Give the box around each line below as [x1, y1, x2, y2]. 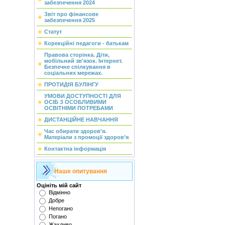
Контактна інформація [44, 146, 106, 152]
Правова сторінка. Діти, [44, 52, 109, 58]
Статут [44, 29, 62, 35]
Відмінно [48, 189, 70, 195]
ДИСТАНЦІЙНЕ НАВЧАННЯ [44, 117, 118, 123]
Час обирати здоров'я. [44, 128, 106, 134]
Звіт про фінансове [44, 11, 98, 17]
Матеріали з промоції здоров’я [44, 134, 129, 140]
